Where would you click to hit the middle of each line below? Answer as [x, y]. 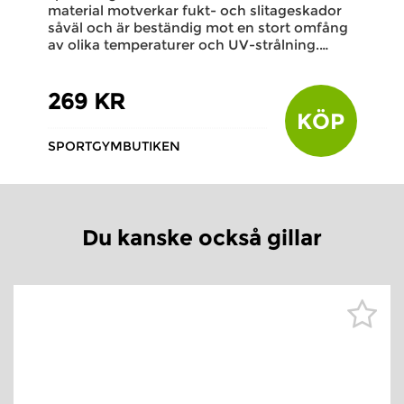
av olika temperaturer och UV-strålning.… [188, 45]
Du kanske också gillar [202, 238]
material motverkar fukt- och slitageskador [194, 10]
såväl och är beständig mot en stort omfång [197, 28]
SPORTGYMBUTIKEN [114, 146]
